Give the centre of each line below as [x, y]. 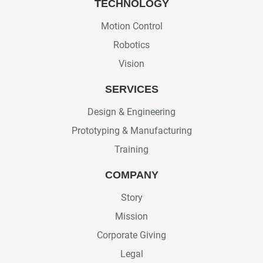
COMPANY [131, 175]
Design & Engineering [131, 112]
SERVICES [131, 89]
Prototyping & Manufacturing [131, 130]
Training [131, 149]
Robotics [131, 45]
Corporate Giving [131, 235]
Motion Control [131, 26]
